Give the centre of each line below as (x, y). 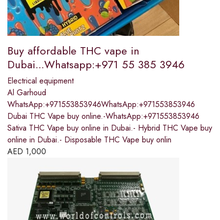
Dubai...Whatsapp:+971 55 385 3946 (96, 65)
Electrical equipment (41, 81)
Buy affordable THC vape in (73, 51)
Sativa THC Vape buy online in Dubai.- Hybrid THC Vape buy (110, 128)
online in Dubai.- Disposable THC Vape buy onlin (89, 140)
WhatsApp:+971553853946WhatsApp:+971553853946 (101, 105)
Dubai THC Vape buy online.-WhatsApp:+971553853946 (103, 116)
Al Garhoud (27, 93)
